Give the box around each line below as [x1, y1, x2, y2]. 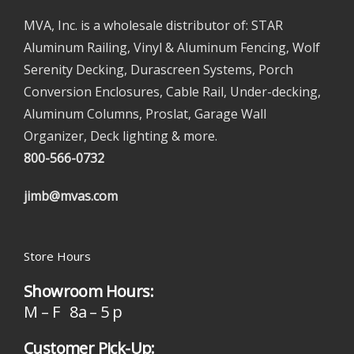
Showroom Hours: [24, 281, 153, 302]
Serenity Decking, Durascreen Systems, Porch [24, 61, 293, 78]
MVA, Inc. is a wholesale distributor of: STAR [24, 17, 283, 34]
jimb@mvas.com [24, 187, 118, 205]
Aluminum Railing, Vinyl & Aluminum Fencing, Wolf [24, 39, 320, 56]
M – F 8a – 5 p [24, 301, 122, 322]
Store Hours [24, 248, 91, 264]
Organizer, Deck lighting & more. [24, 127, 217, 145]
